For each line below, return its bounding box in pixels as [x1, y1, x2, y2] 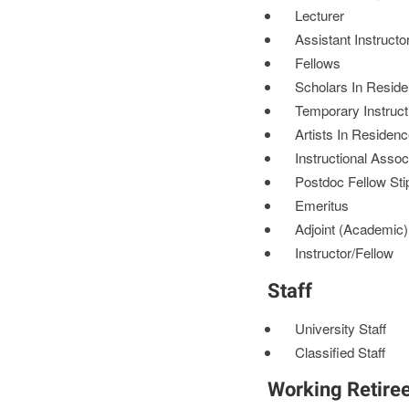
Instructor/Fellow [294, 243, 393, 263]
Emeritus [294, 195, 349, 215]
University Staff [294, 318, 386, 338]
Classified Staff [294, 341, 385, 362]
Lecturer [294, 5, 344, 26]
